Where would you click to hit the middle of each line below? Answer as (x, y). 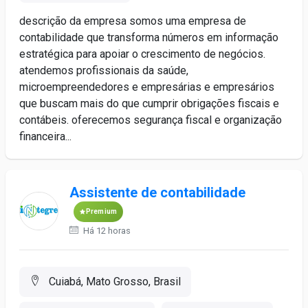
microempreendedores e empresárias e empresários (147, 87)
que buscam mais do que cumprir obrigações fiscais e (149, 103)
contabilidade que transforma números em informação (149, 37)
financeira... (45, 136)
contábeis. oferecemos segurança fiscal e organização (151, 120)
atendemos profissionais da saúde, (104, 70)
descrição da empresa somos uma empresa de (133, 21)
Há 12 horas (106, 231)
